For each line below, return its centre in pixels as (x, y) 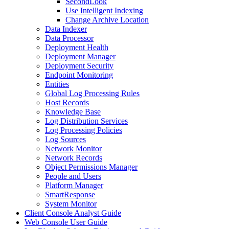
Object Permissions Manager (91, 167)
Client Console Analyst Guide (73, 213)
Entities (57, 84)
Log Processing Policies (84, 130)
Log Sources (65, 139)
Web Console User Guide (66, 222)
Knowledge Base (73, 112)
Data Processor (69, 38)
